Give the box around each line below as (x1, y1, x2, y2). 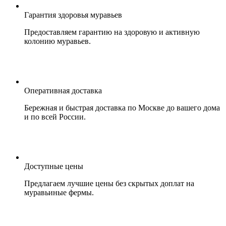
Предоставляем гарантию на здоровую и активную (24, 28, 200, 37)
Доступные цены (24, 162, 83, 171)
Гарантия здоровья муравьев (24, 11, 122, 20)
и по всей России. (24, 112, 86, 122)
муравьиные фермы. (24, 188, 94, 197)
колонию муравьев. (24, 37, 91, 46)
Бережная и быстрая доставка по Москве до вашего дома (24, 103, 220, 112)
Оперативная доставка (24, 86, 102, 95)
